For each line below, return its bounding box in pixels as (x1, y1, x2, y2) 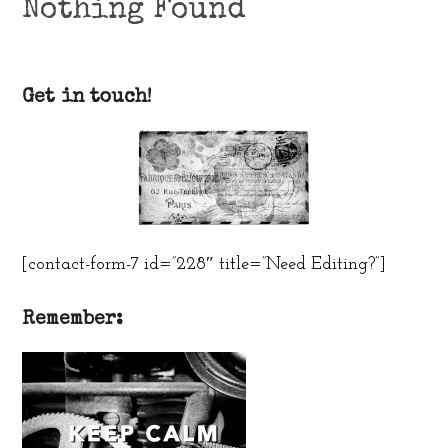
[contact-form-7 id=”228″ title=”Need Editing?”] (22, 254, 387, 274)
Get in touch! (22, 88, 153, 108)
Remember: (22, 309, 124, 330)
